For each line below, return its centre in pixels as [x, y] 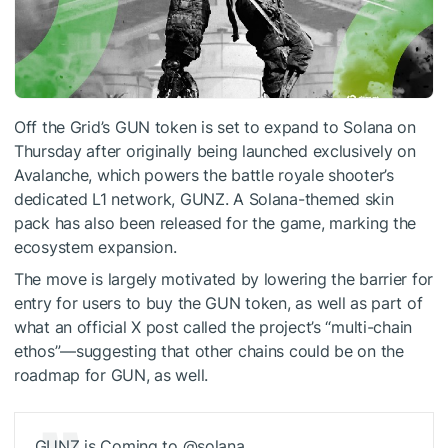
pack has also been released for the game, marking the [215, 222]
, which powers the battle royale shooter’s [241, 174]
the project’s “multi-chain [319, 326]
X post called [179, 326]
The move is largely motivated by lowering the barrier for [224, 278]
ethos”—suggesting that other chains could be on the [209, 350]
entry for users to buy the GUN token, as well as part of [218, 302]
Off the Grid [57, 126]
